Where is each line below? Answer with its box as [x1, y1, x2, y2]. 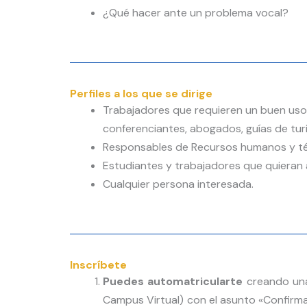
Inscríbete [70, 258, 127, 273]
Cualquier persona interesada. [103, 177, 254, 192]
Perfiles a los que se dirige [70, 86, 212, 101]
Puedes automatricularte [103, 274, 247, 289]
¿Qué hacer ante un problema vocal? [103, 5, 288, 21]
